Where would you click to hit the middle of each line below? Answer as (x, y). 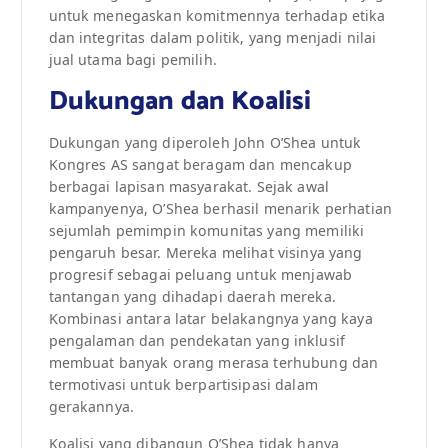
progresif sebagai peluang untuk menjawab (200, 275)
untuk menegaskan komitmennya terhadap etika (217, 16)
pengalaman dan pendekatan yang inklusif (196, 341)
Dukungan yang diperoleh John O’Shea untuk (205, 143)
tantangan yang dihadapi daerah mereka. (192, 297)
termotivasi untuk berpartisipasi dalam (183, 385)
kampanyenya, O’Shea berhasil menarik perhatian (220, 209)
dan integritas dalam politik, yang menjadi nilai (212, 38)
